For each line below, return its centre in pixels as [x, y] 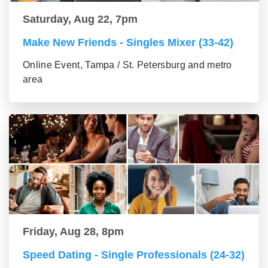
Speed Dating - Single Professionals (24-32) [134, 255]
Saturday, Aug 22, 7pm [80, 19]
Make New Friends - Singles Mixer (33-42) [128, 42]
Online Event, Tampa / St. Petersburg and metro [127, 65]
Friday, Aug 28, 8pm [73, 232]
